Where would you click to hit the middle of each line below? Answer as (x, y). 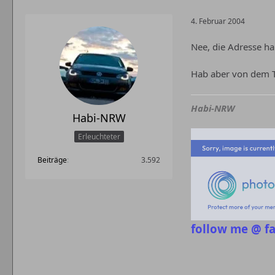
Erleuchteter (99, 136)
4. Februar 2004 (218, 21)
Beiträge (52, 160)
